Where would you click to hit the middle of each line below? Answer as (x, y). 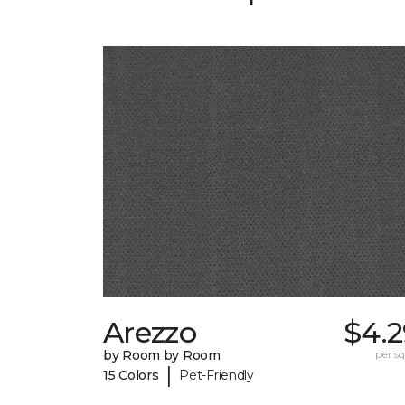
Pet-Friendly (217, 375)
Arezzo (150, 333)
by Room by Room (162, 356)
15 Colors (131, 375)
